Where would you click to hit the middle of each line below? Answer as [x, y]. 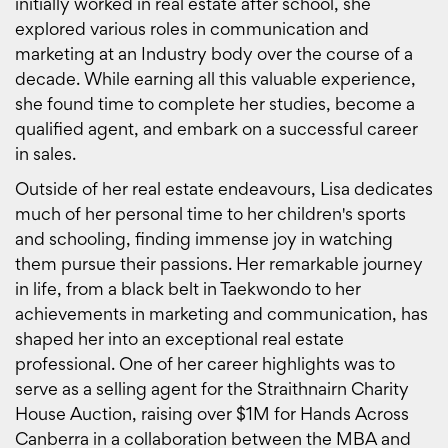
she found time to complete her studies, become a [215, 104]
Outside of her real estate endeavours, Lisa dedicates [224, 189]
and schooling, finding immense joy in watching [204, 239]
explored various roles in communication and [192, 29]
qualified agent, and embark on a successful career [216, 129]
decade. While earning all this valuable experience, [215, 79]
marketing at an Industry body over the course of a [214, 54]
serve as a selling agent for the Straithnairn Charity [212, 389]
